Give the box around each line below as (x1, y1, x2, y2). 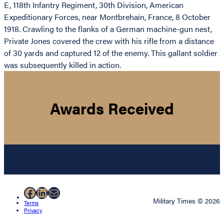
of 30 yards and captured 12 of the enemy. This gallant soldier (4, 47, 217, 59)
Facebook (23, 183, 75, 201)
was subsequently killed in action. (4, 59, 121, 71)
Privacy (24, 206, 42, 214)
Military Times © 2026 (153, 195, 220, 206)
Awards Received (50, 96, 174, 119)
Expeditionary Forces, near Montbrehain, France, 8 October (4, 11, 210, 23)
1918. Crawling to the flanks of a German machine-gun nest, (4, 23, 212, 35)
